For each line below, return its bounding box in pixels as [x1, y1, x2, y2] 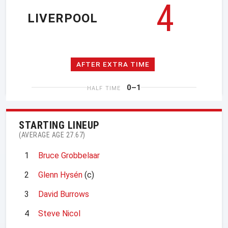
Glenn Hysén [38, 169, 82, 180]
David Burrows [38, 189, 89, 199]
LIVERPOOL [27, 11, 98, 26]
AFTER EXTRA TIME [76, 60, 150, 69]
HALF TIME [87, 84, 121, 92]
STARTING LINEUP [19, 119, 100, 131]
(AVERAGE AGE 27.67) [19, 130, 85, 139]
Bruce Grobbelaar [38, 150, 100, 160]
